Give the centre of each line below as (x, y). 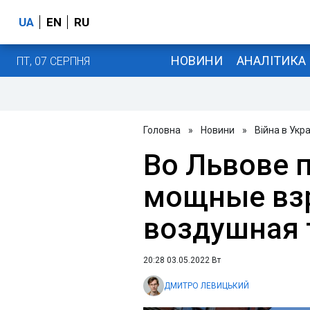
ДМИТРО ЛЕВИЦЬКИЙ (207, 286)
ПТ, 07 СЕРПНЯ (53, 61)
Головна (162, 130)
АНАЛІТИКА (271, 60)
